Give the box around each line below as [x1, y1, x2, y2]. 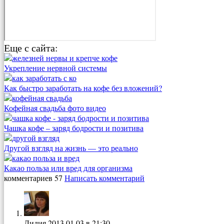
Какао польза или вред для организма [4, 162, 132, 173]
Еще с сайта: [4, 40, 58, 54]
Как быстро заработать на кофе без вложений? [4, 82, 162, 93]
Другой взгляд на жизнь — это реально [4, 142, 138, 153]
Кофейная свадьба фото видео [4, 102, 106, 113]
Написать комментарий [64, 172, 144, 183]
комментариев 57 [4, 172, 62, 183]
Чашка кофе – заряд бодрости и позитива [4, 122, 143, 133]
